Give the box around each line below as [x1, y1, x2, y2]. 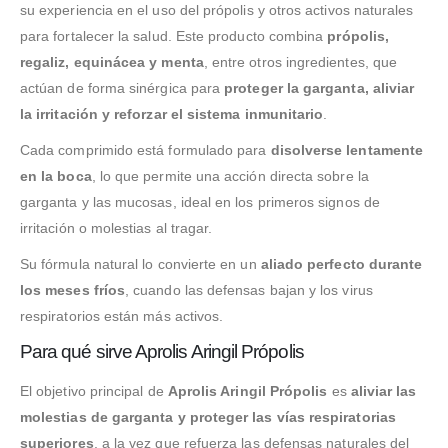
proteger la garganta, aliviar [224, 79, 415, 96]
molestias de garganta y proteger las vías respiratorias [20, 408, 396, 425]
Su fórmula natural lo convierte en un [20, 255, 261, 272]
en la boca [20, 167, 92, 184]
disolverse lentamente [270, 141, 424, 158]
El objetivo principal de [20, 382, 168, 399]
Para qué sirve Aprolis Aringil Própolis [20, 340, 304, 362]
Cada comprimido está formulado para [20, 141, 271, 158]
